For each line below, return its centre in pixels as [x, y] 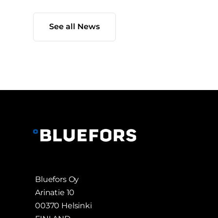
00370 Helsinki [64, 206]
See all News [74, 27]
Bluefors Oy [57, 180]
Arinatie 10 [55, 193]
